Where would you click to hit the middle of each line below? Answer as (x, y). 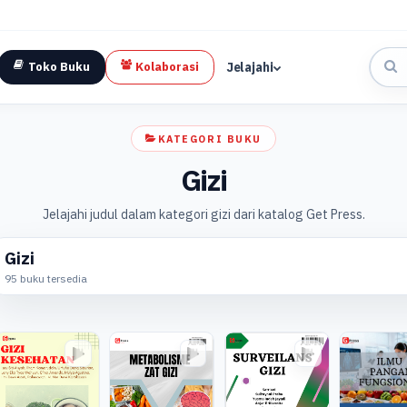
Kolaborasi (168, 67)
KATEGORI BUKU (209, 139)
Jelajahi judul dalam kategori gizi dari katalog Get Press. (203, 215)
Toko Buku (60, 67)
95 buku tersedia (46, 279)
